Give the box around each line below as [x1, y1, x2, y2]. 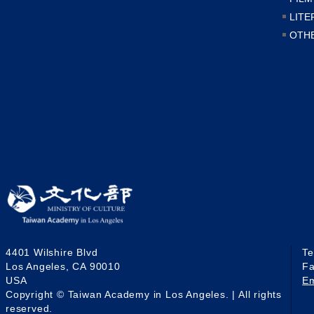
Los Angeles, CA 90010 [6, 260, 121, 272]
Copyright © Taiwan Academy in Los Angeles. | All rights [6, 288, 282, 300]
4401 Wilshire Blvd [6, 246, 98, 258]
